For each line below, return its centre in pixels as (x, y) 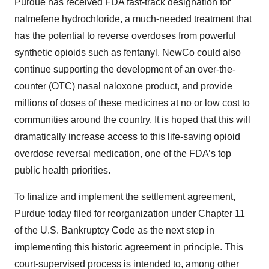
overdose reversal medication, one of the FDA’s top (123, 153)
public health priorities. (62, 170)
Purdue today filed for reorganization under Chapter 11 (130, 213)
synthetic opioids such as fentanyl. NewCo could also (128, 53)
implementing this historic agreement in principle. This (129, 247)
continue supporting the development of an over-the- (125, 69)
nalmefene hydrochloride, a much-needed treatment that (133, 19)
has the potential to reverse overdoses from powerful (125, 36)
